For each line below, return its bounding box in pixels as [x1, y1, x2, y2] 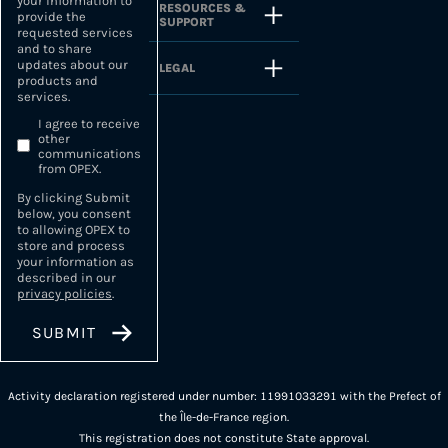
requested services [17, 24, 133, 40]
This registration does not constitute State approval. [79, 430, 369, 445]
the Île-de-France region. [159, 409, 289, 424]
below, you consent [17, 205, 131, 221]
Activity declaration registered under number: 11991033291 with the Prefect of [7, 388, 441, 403]
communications [38, 145, 141, 161]
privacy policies [17, 285, 112, 301]
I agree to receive [38, 115, 140, 131]
